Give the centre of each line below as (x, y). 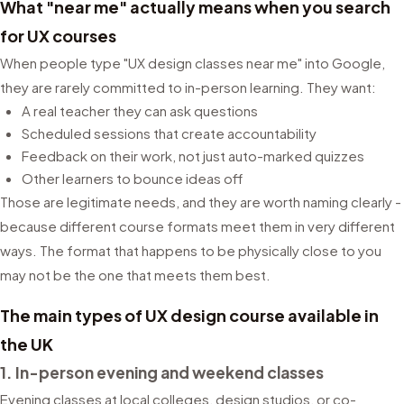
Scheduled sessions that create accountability (169, 133)
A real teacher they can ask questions (140, 110)
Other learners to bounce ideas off (132, 178)
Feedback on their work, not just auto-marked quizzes (193, 156)
